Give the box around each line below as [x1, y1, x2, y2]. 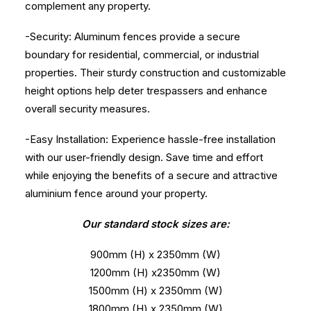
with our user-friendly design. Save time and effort [25, 151, 263, 164]
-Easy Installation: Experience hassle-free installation [25, 133, 276, 146]
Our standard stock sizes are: [81, 217, 230, 230]
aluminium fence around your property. [25, 187, 208, 200]
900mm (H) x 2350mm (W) [90, 248, 221, 261]
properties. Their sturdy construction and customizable [25, 66, 286, 79]
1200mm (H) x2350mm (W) [90, 266, 221, 279]
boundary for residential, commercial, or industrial [25, 48, 259, 61]
